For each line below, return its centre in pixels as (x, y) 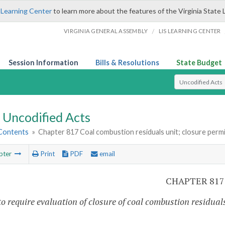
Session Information (43, 63)
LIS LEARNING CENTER (190, 31)
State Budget (199, 63)
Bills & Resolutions (127, 63)
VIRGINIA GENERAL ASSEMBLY (106, 31)
